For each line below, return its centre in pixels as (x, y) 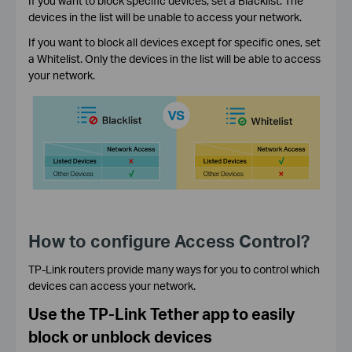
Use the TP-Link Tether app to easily (161, 313)
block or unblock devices (120, 336)
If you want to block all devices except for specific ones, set (174, 42)
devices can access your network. (112, 285)
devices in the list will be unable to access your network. (165, 16)
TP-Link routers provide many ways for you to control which (174, 269)
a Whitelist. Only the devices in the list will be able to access (174, 58)
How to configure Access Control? (169, 240)
